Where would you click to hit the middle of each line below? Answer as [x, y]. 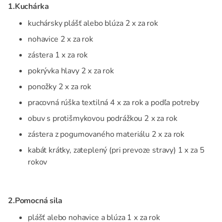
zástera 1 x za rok [58, 55]
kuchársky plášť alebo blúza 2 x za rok [93, 24]
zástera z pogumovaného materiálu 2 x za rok [106, 135]
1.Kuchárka [28, 7]
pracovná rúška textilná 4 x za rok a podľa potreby [113, 103]
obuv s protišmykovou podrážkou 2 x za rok [103, 119]
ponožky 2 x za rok [60, 87]
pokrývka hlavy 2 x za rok [71, 71]
